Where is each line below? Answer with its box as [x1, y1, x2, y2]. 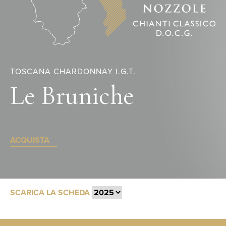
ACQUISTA [10, 134, 49, 146]
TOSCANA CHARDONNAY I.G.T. [10, 66, 136, 78]
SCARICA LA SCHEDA [10, 187, 90, 199]
